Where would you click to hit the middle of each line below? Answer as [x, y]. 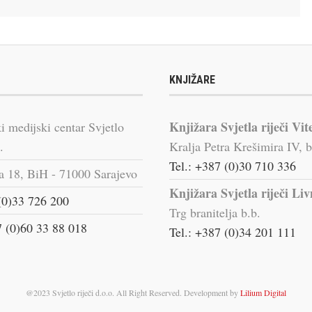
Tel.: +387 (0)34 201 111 [232, 232]
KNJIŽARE [192, 79]
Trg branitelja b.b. [214, 212]
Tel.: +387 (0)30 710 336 [232, 165]
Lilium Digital [263, 292]
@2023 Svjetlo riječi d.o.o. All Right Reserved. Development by [133, 292]
